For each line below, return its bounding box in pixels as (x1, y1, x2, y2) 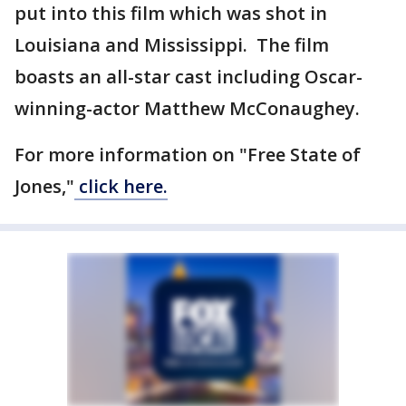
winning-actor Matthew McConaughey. (14, 96, 364, 121)
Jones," (14, 174, 74, 198)
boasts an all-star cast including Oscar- (14, 64, 362, 89)
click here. (74, 174, 168, 198)
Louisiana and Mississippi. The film (14, 33, 329, 57)
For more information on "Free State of (14, 142, 361, 167)
